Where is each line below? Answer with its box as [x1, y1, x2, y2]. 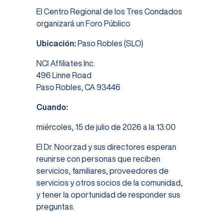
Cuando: [36, 103, 68, 111]
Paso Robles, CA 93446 [36, 83, 120, 92]
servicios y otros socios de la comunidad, [36, 179, 183, 187]
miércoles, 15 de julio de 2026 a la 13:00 [36, 123, 176, 131]
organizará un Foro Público [36, 19, 130, 28]
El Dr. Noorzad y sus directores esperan [36, 143, 176, 151]
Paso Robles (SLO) [76, 39, 143, 48]
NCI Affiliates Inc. [36, 59, 95, 68]
